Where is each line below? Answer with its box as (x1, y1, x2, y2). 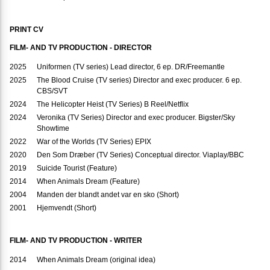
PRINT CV (10, 25, 43, 34)
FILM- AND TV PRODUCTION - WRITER (10, 236, 142, 245)
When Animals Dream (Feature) (37, 177, 140, 186)
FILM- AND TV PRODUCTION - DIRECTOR (10, 43, 152, 52)
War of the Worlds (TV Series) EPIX (37, 137, 151, 146)
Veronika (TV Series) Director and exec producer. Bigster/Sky (37, 113, 235, 122)
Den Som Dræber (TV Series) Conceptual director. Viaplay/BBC (37, 151, 244, 160)
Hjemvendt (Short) (37, 204, 96, 213)
